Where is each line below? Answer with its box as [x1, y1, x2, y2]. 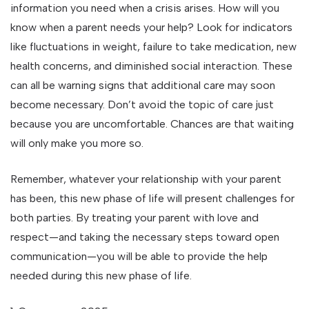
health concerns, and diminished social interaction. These [10, 59, 292, 72]
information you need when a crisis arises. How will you [10, 1, 279, 14]
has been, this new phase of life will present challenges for [10, 192, 295, 205]
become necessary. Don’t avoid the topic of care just [10, 98, 274, 111]
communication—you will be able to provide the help [10, 250, 268, 263]
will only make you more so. [10, 137, 143, 150]
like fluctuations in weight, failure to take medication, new [10, 40, 297, 53]
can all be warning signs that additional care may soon [10, 79, 275, 92]
